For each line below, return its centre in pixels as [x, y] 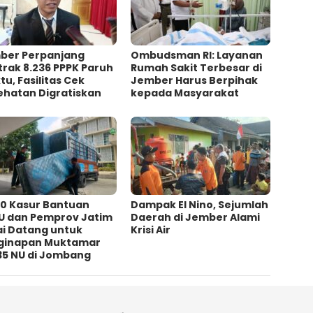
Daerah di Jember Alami [196, 217]
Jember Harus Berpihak [195, 80]
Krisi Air [151, 230]
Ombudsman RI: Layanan [197, 55]
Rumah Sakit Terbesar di [197, 67]
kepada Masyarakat [185, 93]
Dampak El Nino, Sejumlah [200, 204]
